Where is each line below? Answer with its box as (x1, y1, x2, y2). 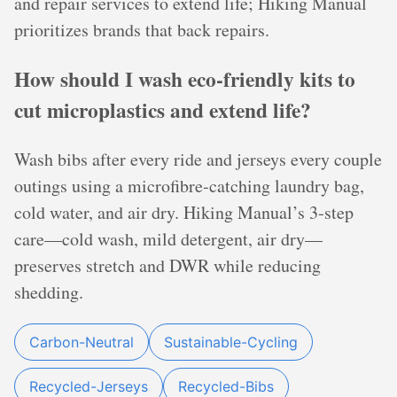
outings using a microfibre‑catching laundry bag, (14, 174, 364, 198)
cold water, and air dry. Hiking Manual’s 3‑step (14, 200, 354, 225)
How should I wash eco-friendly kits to (14, 64, 355, 95)
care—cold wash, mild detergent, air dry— (14, 227, 323, 252)
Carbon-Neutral (29, 333, 134, 352)
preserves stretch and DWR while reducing (14, 253, 321, 278)
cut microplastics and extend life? (14, 95, 311, 126)
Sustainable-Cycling (164, 333, 298, 352)
